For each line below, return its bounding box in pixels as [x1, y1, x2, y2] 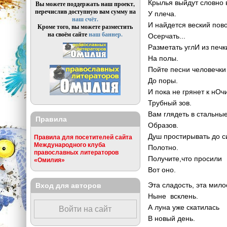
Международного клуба [33, 141, 105, 148]
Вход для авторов [35, 181, 101, 190]
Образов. [148, 121, 179, 129]
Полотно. [148, 143, 179, 152]
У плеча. [148, 9, 177, 18]
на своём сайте [48, 30, 89, 39]
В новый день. [148, 214, 196, 222]
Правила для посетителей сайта [33, 134, 132, 141]
